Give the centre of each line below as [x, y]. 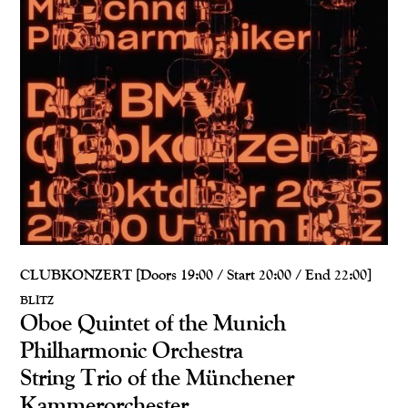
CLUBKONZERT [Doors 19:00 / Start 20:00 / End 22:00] [196, 275]
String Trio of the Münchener [157, 376]
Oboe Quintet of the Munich [153, 321]
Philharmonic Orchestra [132, 349]
